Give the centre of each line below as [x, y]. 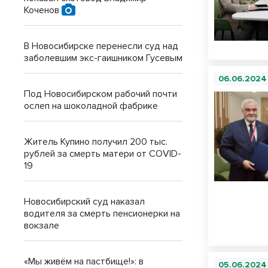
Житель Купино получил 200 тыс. [96, 142]
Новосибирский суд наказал [84, 202]
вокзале [42, 226]
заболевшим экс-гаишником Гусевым [103, 58]
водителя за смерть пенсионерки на [102, 214]
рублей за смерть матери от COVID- [103, 154]
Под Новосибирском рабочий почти [100, 94]
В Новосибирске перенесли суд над [101, 46]
